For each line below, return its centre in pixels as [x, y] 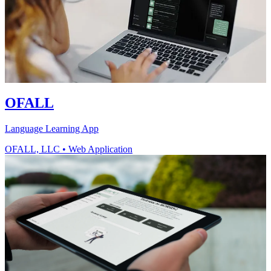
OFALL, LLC [32, 149]
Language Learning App [52, 129]
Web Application [100, 149]
